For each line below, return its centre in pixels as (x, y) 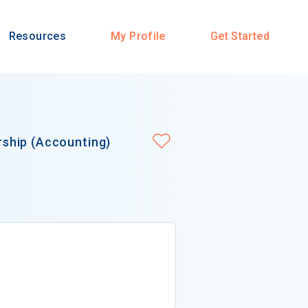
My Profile (138, 36)
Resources (37, 36)
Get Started (240, 36)
